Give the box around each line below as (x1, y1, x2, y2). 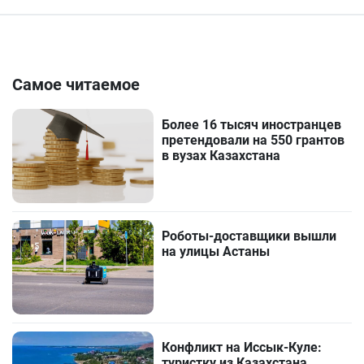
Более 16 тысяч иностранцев (162, 117, 342, 133)
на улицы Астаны (162, 244, 271, 260)
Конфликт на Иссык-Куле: (162, 340, 323, 356)
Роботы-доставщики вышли (162, 228, 337, 245)
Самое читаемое (12, 75, 140, 95)
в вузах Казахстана (162, 148, 281, 164)
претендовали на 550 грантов (162, 132, 345, 149)
